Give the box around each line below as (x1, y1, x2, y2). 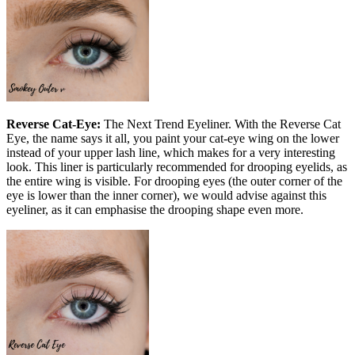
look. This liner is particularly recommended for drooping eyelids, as (6, 159, 347, 174)
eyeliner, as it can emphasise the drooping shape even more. (6, 202, 303, 216)
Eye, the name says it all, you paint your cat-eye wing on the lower (6, 131, 339, 145)
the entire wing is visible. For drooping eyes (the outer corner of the (6, 174, 342, 188)
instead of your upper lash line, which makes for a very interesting (6, 145, 335, 159)
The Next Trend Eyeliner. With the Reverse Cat (101, 116, 341, 131)
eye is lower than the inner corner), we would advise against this (6, 188, 326, 202)
